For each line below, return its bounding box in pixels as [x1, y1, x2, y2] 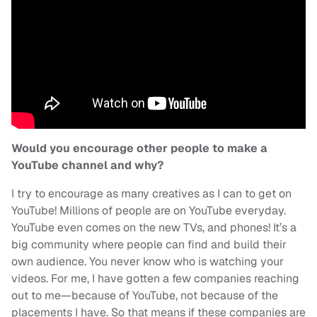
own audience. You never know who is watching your [11, 254, 284, 270]
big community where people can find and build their [11, 237, 287, 253]
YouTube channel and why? [11, 158, 163, 173]
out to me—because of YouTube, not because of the [11, 288, 278, 304]
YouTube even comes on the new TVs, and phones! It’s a [11, 220, 296, 236]
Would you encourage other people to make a [11, 141, 267, 156]
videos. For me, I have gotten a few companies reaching [11, 271, 299, 287]
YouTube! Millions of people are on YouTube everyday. [11, 203, 286, 219]
